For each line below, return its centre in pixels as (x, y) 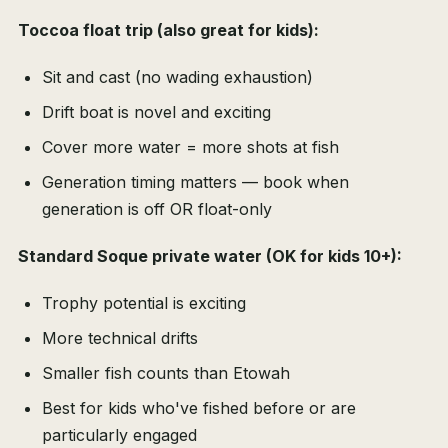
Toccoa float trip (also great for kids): (168, 30)
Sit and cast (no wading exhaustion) (177, 77)
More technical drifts (120, 338)
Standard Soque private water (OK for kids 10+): (210, 256)
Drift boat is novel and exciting (156, 112)
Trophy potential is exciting (144, 303)
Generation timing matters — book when (195, 182)
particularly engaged (119, 435)
